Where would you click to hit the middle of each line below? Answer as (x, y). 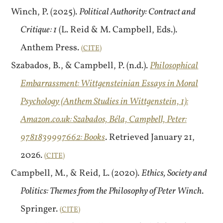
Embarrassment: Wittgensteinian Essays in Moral (109, 84)
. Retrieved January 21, (150, 137)
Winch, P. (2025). (45, 12)
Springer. (40, 209)
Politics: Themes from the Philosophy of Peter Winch (111, 191)
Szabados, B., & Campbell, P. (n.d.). (81, 66)
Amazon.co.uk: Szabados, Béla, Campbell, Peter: (103, 119)
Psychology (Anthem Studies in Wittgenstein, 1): (104, 102)
